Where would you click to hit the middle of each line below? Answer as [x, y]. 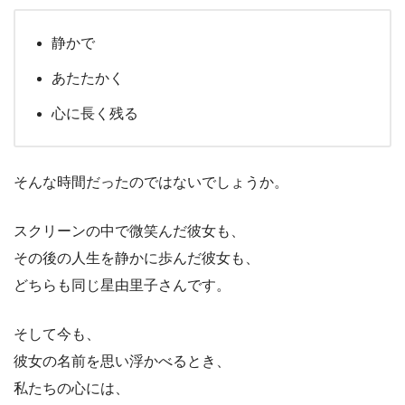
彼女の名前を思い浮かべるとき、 [122, 362]
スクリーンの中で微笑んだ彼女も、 [129, 231]
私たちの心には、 [71, 389]
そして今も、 [57, 334]
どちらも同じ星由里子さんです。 [122, 286]
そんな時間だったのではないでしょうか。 [151, 183]
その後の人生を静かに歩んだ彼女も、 [137, 259]
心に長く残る [95, 114]
